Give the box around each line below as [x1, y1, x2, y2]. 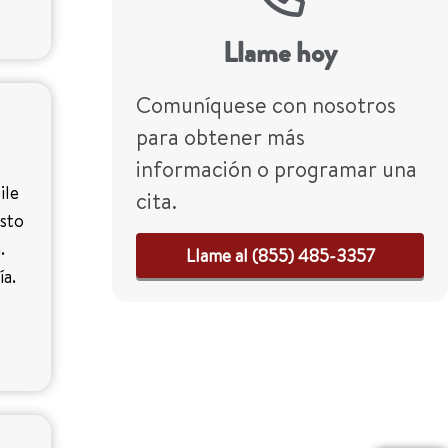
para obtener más [136, 122, 305, 152]
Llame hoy [223, 35, 337, 71]
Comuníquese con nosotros [136, 90, 396, 120]
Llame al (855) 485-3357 [185, 243, 375, 268]
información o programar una [136, 154, 417, 184]
